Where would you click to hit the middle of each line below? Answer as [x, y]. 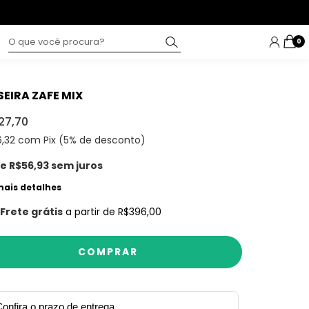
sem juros [77, 166]
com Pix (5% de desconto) [80, 140]
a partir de [92, 212]
